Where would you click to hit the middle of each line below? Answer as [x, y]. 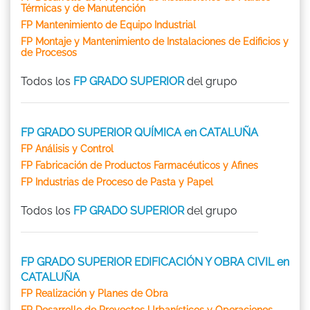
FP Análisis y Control [67, 148]
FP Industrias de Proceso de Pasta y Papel [117, 182]
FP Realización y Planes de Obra [94, 293]
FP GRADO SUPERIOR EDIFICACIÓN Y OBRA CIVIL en [155, 262]
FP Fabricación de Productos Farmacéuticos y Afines [139, 165]
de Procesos [49, 52]
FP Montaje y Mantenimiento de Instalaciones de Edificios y [155, 41]
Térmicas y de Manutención [83, 8]
